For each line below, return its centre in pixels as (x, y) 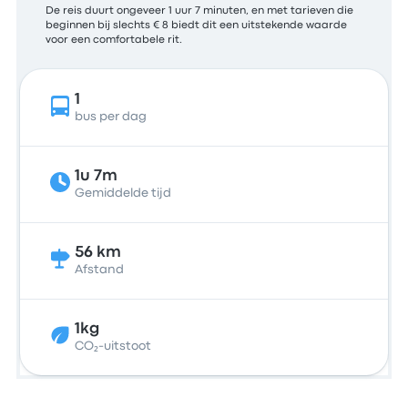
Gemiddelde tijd (123, 193)
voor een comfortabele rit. (114, 40)
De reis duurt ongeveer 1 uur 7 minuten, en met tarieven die (200, 11)
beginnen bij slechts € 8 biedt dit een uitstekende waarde (197, 25)
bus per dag (111, 117)
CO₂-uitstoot (113, 346)
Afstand (100, 270)
